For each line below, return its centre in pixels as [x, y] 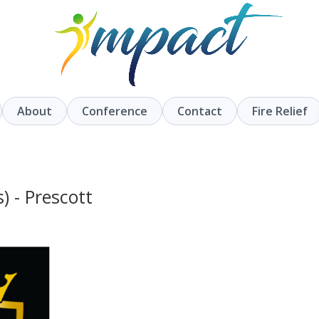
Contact [200, 111]
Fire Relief [280, 111]
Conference [115, 111]
